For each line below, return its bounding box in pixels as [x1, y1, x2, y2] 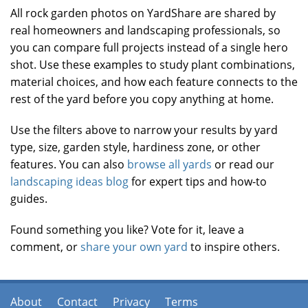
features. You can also [10, 156, 127, 172]
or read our [212, 156, 274, 172]
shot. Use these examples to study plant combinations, [10, 56, 295, 72]
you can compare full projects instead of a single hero [10, 39, 288, 55]
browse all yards [127, 156, 212, 172]
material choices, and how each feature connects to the [10, 74, 298, 89]
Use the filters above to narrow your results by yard [10, 122, 278, 137]
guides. [10, 190, 47, 206]
